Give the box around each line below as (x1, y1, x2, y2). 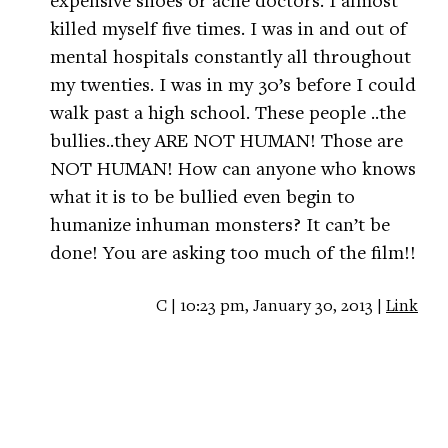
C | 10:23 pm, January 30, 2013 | (156, 294, 386, 317)
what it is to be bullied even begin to (50, 183, 355, 209)
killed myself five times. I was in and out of (50, 15, 407, 41)
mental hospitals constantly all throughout (50, 43, 411, 69)
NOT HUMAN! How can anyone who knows (50, 155, 416, 181)
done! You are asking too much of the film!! (50, 239, 416, 265)
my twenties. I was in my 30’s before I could (50, 71, 416, 97)
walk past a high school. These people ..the (50, 99, 406, 125)
